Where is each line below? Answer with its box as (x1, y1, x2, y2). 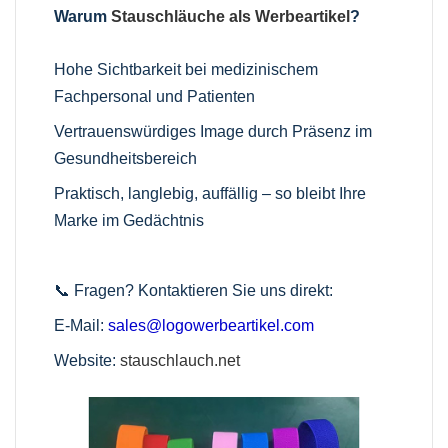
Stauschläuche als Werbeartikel (111, 7, 351, 25)
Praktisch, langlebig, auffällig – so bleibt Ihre (54, 184, 367, 202)
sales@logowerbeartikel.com (108, 316, 315, 334)
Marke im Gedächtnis (54, 211, 205, 229)
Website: (54, 351, 121, 369)
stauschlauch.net (120, 351, 241, 369)
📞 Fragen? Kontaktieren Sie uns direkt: (54, 281, 334, 299)
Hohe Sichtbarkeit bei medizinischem (54, 60, 319, 78)
